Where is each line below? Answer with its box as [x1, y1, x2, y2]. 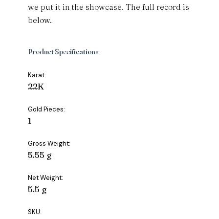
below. [28, 15, 52, 25]
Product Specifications [28, 47, 99, 57]
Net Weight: [28, 174, 64, 182]
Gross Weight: [28, 139, 71, 148]
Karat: [28, 71, 46, 80]
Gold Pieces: [28, 105, 66, 114]
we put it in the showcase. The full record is [28, 2, 190, 12]
